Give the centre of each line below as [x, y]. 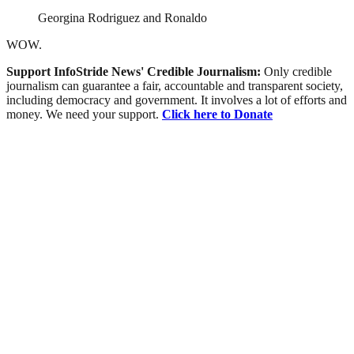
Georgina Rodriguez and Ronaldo [122, 18]
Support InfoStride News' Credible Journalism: [135, 72]
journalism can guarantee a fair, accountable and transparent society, [175, 86]
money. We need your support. [84, 115]
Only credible [298, 72]
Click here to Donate [217, 115]
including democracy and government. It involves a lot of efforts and [177, 100]
